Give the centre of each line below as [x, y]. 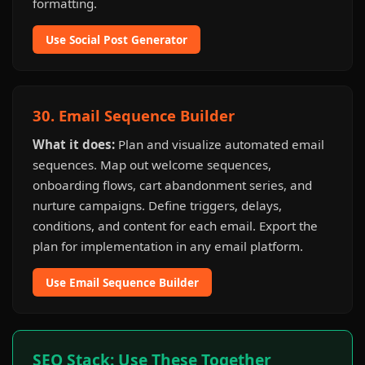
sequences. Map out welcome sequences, [152, 165]
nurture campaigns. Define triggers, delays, [157, 205]
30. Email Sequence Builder [134, 115]
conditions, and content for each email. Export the [175, 226]
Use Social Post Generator [117, 40]
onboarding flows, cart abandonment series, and [172, 185]
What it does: [74, 144]
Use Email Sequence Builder [122, 282]
